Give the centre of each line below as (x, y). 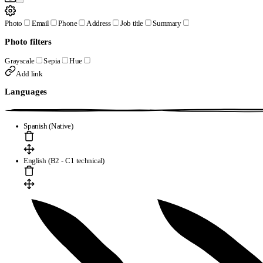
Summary (167, 23)
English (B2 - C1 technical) (64, 161)
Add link (29, 74)
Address (99, 23)
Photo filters (28, 41)
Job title (131, 23)
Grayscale (20, 60)
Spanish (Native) (48, 126)
